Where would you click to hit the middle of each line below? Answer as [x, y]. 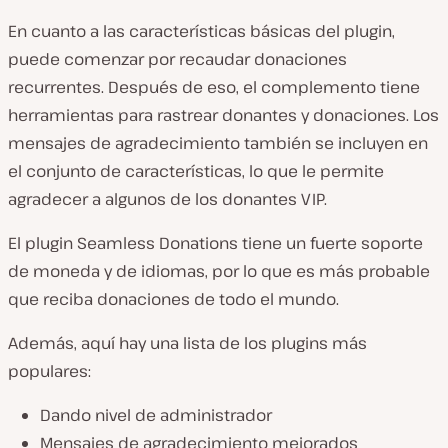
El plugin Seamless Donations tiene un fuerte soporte [215, 243]
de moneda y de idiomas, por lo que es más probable [219, 271]
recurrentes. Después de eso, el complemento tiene [214, 87]
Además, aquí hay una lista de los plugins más [187, 343]
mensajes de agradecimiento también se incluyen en [218, 143]
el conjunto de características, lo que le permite [196, 171]
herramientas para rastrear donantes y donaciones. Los [223, 115]
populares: [49, 371]
